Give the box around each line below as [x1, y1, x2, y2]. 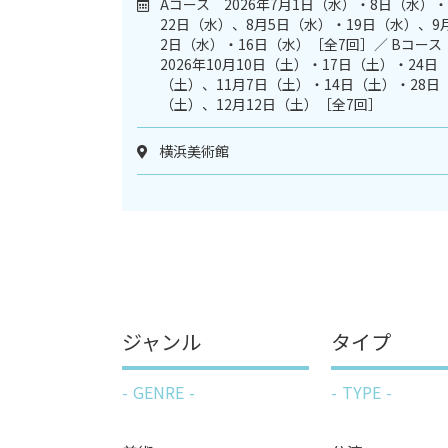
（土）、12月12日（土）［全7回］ [160, 93, 382, 114]
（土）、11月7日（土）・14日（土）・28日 [160, 73, 440, 94]
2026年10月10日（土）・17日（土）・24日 [160, 53, 438, 74]
